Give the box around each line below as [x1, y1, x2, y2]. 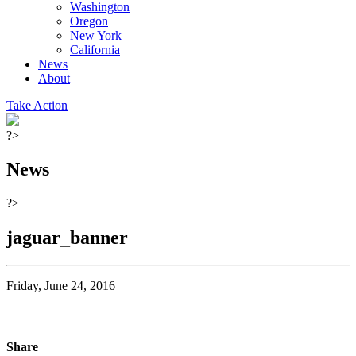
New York [70, 29, 122, 42]
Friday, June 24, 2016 [6, 278, 115, 292]
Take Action [6, 99, 68, 112]
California [70, 43, 120, 56]
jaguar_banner [6, 227, 128, 249]
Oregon [70, 14, 108, 28]
